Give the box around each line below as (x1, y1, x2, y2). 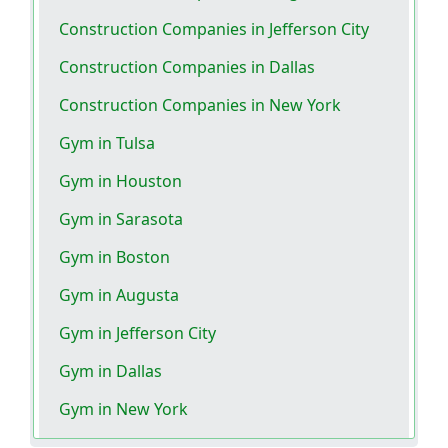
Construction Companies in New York (59, 94, 341, 117)
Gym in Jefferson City (59, 322, 216, 345)
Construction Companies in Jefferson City (59, 18, 369, 41)
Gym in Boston (59, 246, 170, 269)
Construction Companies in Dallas (59, 56, 315, 79)
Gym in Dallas (59, 360, 162, 383)
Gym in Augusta (59, 284, 179, 307)
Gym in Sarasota (59, 208, 183, 231)
